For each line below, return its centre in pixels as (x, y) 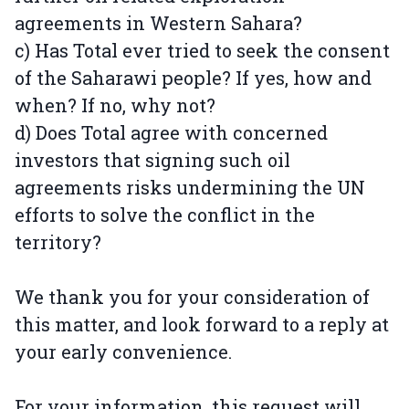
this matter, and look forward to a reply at (202, 324)
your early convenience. (123, 351)
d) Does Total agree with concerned (171, 132)
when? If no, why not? (115, 105)
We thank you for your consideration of (192, 297)
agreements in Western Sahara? (158, 23)
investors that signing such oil (152, 160)
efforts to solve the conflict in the (165, 215)
